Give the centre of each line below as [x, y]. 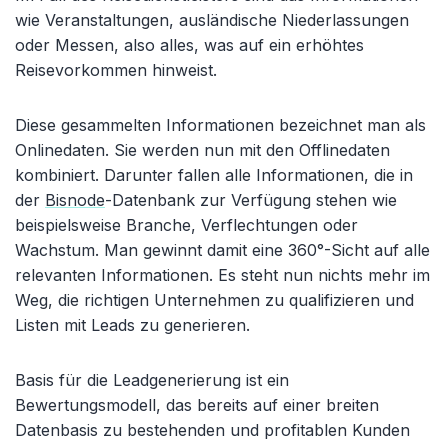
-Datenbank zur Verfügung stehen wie [251, 199]
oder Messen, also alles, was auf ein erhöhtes [189, 44]
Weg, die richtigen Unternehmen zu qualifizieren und [214, 299]
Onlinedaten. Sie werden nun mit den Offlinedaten [202, 149]
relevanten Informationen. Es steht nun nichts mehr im [222, 274]
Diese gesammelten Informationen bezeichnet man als [220, 124]
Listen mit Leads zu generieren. [132, 324]
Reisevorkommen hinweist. [116, 69]
